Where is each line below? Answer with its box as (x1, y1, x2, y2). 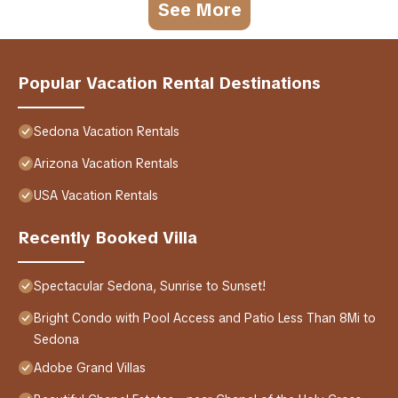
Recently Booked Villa (18, 227, 197, 250)
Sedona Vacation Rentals (34, 123, 179, 140)
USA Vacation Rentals (34, 187, 158, 204)
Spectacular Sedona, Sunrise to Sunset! (34, 278, 267, 295)
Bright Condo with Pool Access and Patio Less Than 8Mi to (34, 310, 376, 327)
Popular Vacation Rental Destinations (18, 72, 321, 95)
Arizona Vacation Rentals (34, 155, 179, 172)
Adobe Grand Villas (34, 360, 146, 377)
